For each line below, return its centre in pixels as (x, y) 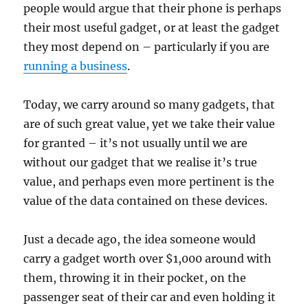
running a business (76, 66)
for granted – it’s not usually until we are (136, 143)
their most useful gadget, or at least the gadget (152, 27)
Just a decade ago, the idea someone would (140, 239)
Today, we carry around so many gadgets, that (150, 104)
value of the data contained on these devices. (146, 200)
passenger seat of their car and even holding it (150, 297)
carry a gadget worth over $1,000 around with (148, 258)
